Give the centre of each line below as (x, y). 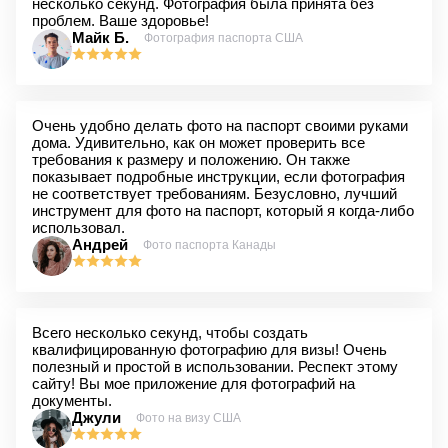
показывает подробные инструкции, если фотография (218, 176)
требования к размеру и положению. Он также (191, 159)
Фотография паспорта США (223, 37)
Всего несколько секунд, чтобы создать (170, 332)
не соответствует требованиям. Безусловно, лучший (214, 193)
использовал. (78, 227)
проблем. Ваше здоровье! (120, 20)
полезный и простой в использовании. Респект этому (215, 366)
